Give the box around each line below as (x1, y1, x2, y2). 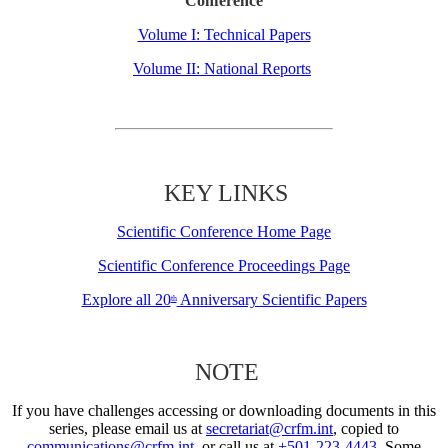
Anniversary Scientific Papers (176, 291, 367, 309)
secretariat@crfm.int (206, 420, 333, 438)
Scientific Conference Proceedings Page (98, 257, 350, 275)
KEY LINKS (164, 180, 288, 207)
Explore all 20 (81, 291, 171, 309)
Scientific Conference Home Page (117, 223, 331, 241)
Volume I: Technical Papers (137, 26, 311, 44)
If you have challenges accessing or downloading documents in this (12, 402, 436, 420)
